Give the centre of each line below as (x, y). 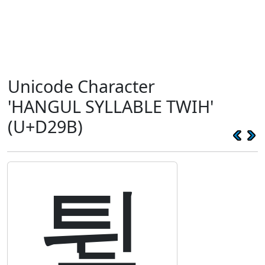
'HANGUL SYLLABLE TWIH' (111, 106)
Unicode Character (81, 86)
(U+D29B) (45, 126)
